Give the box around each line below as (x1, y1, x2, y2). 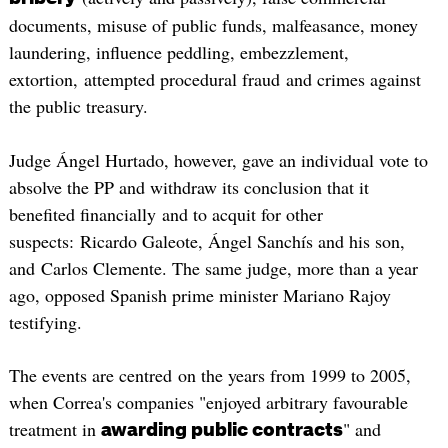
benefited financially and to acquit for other (8, 201, 323, 226)
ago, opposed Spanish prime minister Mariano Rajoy (8, 282, 391, 307)
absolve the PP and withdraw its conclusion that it (8, 174, 369, 199)
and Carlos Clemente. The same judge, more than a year (8, 255, 418, 280)
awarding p (100, 421, 203, 440)
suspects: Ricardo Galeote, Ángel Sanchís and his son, (8, 228, 405, 253)
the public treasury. (8, 94, 148, 119)
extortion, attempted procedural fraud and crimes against (8, 67, 421, 92)
